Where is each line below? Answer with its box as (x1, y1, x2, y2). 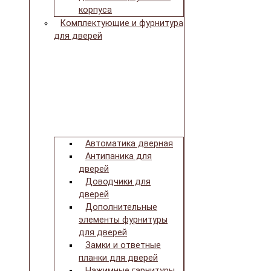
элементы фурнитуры (79, 215, 168, 226)
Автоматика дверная (85, 139, 173, 149)
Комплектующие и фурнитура (60, 18, 183, 29)
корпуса (79, 5, 112, 16)
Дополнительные (85, 202, 157, 213)
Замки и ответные (85, 240, 161, 251)
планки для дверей (79, 253, 158, 264)
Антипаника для (85, 151, 152, 162)
